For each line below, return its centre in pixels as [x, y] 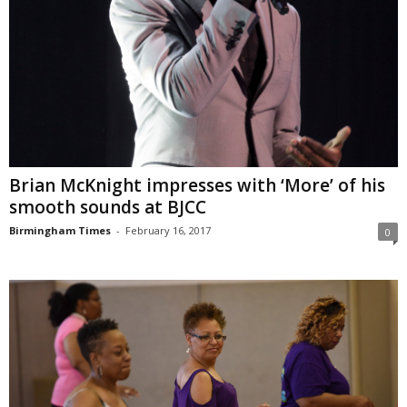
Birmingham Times [60, 230]
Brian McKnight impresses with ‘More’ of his [197, 185]
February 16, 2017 [168, 230]
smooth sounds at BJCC [108, 207]
